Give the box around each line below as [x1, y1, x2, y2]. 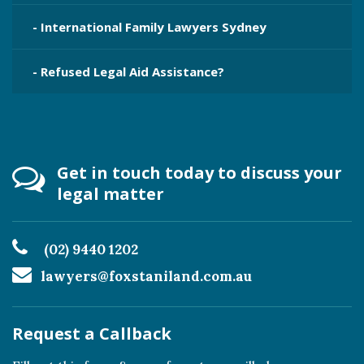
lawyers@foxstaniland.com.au [41, 267, 252, 285]
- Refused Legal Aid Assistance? [32, 63, 224, 80]
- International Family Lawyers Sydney [32, 19, 266, 35]
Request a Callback [12, 323, 171, 344]
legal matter [57, 183, 164, 205]
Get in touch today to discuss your [57, 162, 342, 184]
